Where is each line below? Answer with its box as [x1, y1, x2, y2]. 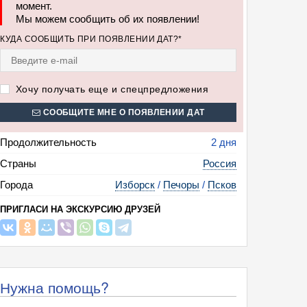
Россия [203, 158, 236, 169]
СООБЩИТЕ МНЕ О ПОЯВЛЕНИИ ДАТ [40, 108, 205, 116]
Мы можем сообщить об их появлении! [16, 13, 200, 25]
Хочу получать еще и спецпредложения [12, 84, 209, 95]
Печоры [163, 179, 199, 191]
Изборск [115, 179, 155, 191]
